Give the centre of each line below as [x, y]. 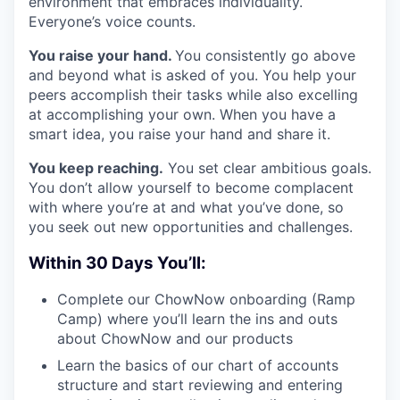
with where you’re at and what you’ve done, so [186, 207]
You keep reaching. [96, 168]
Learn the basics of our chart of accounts [198, 366]
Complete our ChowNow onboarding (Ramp [206, 300]
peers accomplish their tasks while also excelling [193, 95]
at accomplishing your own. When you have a [182, 114]
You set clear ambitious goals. [267, 168]
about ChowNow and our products [175, 339]
